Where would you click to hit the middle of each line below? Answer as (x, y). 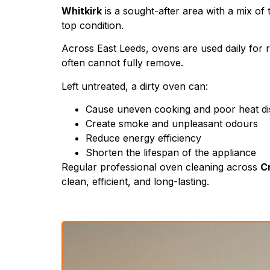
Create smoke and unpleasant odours (172, 124)
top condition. (93, 25)
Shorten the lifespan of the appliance (171, 153)
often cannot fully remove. (122, 63)
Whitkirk (82, 11)
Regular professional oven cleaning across (161, 167)
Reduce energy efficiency (143, 138)
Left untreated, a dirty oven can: (135, 86)
